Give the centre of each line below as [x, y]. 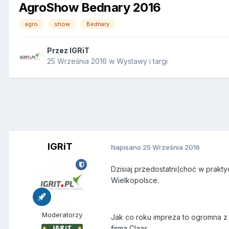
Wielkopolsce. [135, 180]
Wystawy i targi [142, 61]
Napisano [127, 147]
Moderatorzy [62, 215]
